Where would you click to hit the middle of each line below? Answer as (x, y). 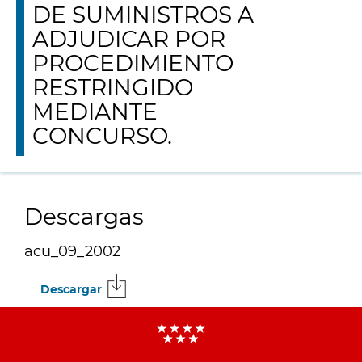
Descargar (71, 290)
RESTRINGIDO (113, 87)
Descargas (84, 217)
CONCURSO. (102, 136)
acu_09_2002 (72, 252)
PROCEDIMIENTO (133, 63)
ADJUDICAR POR (129, 39)
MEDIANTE (95, 112)
